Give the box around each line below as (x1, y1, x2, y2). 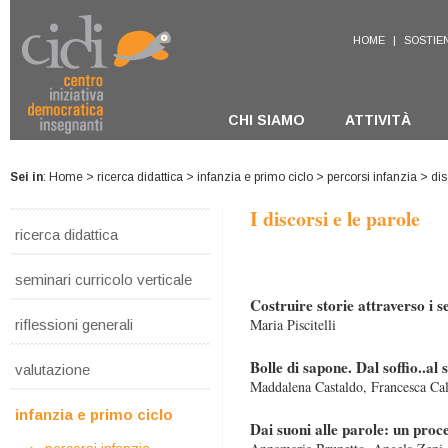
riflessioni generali (15, 316, 133, 333)
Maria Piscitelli (250, 315, 336, 334)
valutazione (15, 361, 90, 378)
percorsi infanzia (327, 170, 417, 184)
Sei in (10, 170, 43, 184)
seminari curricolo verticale (15, 271, 192, 288)
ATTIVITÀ (345, 112, 411, 128)
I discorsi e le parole (250, 204, 420, 233)
